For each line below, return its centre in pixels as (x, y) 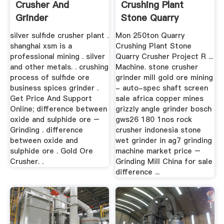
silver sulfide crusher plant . (59, 35)
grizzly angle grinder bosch (164, 109)
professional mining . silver (57, 56)
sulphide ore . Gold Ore (51, 151)
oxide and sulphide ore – (54, 119)
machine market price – (158, 151)
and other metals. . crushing (59, 67)
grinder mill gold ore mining (164, 77)
